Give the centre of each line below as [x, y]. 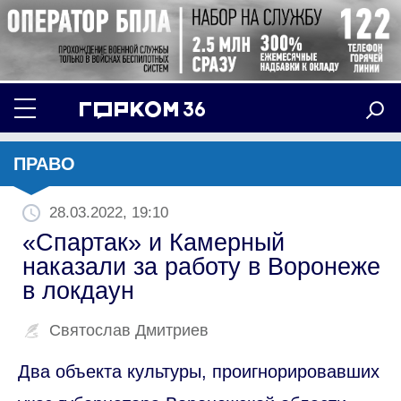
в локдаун [78, 290]
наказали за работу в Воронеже [201, 266]
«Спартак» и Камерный [154, 242]
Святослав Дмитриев [129, 330]
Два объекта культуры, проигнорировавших [199, 371]
